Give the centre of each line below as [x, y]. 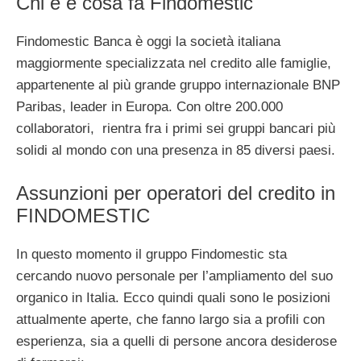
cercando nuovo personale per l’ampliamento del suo [174, 276]
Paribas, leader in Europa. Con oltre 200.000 [149, 107]
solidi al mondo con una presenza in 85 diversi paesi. [176, 151]
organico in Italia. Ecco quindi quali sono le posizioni [173, 297]
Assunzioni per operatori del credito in [176, 193]
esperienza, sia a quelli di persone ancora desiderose [176, 341]
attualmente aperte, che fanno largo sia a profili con [170, 319]
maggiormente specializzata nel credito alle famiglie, [174, 64]
